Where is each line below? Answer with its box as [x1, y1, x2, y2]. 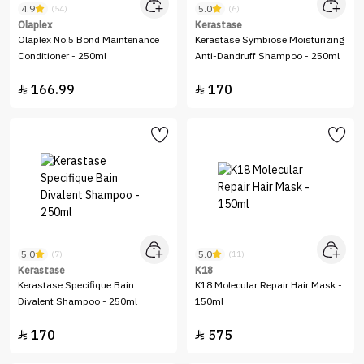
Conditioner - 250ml [18, 49, 106, 63]
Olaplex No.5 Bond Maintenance [18, 32, 159, 47]
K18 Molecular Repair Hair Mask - [195, 278, 342, 292]
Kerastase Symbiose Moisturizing [195, 32, 344, 47]
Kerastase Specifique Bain [18, 278, 134, 292]
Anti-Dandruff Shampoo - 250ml [195, 49, 340, 63]
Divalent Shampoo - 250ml [18, 294, 137, 309]
